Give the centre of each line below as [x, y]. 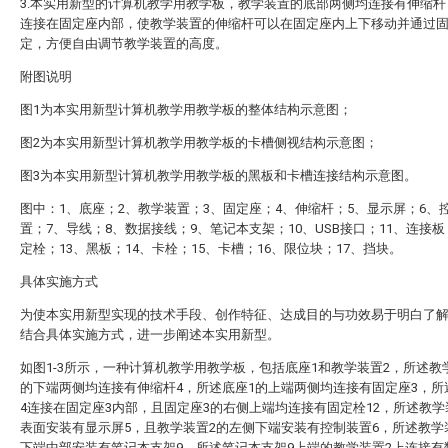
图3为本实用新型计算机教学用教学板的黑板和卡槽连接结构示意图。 [218, 175]
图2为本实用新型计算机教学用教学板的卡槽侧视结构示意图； [199, 142]
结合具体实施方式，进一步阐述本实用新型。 [150, 334]
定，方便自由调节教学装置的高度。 [124, 43]
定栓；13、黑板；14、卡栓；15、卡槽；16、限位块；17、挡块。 [211, 248]
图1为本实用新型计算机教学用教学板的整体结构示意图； [186, 109]
